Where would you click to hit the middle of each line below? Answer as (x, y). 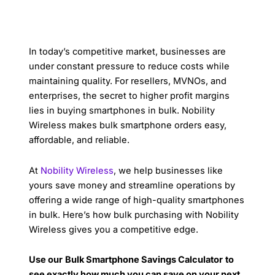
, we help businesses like (168, 170)
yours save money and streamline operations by (132, 185)
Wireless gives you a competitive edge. (114, 229)
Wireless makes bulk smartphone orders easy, (128, 126)
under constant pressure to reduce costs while (130, 67)
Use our (46, 260)
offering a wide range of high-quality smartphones (137, 200)
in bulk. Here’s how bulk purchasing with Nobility (134, 215)
